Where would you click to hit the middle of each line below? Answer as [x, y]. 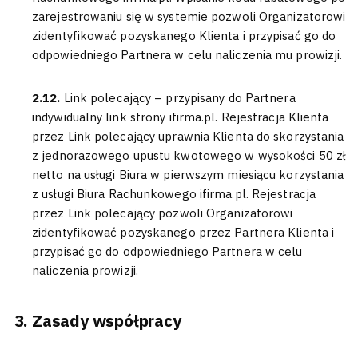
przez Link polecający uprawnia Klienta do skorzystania [188, 136]
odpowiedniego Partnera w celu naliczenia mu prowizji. [187, 55]
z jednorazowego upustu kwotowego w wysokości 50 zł [189, 155]
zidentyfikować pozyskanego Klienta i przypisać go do [184, 36]
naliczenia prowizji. [85, 270]
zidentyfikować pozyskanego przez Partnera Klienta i [183, 232]
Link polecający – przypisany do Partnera [179, 98]
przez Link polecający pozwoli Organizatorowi [163, 213]
